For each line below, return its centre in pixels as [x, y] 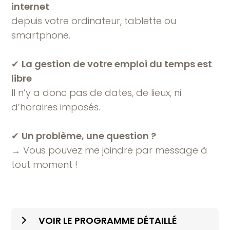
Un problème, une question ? [89, 136]
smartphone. [41, 35]
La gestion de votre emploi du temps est [117, 64]
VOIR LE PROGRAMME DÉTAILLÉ [108, 220]
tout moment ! [45, 164]
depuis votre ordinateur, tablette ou [94, 21]
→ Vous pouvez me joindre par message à [110, 150]
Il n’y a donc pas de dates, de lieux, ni [97, 92]
